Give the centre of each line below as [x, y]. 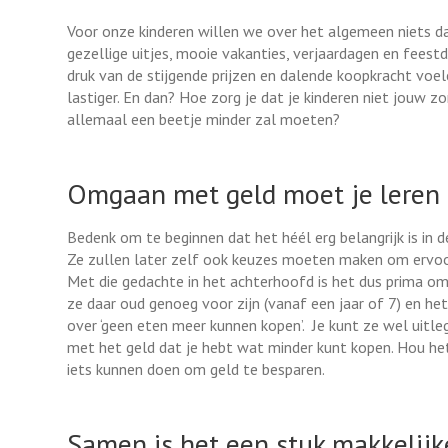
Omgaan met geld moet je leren [253, 193]
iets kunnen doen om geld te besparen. [196, 369]
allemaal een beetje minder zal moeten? [203, 119]
